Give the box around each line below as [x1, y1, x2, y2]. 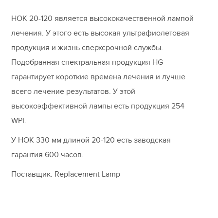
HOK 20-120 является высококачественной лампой [11, 14, 194, 24]
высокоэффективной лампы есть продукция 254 [11, 101, 184, 111]
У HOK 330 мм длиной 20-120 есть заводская [11, 135, 171, 145]
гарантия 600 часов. [11, 150, 84, 160]
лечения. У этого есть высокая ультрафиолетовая [11, 28, 189, 38]
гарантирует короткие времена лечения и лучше [11, 72, 185, 82]
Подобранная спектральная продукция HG [11, 57, 163, 68]
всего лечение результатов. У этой [11, 87, 135, 97]
